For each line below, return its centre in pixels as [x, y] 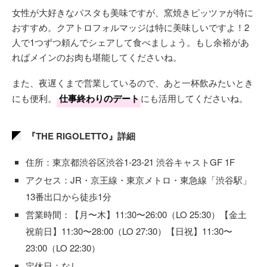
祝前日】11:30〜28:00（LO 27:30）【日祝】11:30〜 [129, 231]
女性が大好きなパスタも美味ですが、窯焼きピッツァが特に [133, 13]
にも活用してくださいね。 [194, 98]
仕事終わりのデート [99, 99]
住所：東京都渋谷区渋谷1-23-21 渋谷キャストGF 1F [130, 162]
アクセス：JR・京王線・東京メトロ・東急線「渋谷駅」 [139, 180]
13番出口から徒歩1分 [69, 197]
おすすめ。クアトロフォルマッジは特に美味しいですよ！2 [131, 27]
